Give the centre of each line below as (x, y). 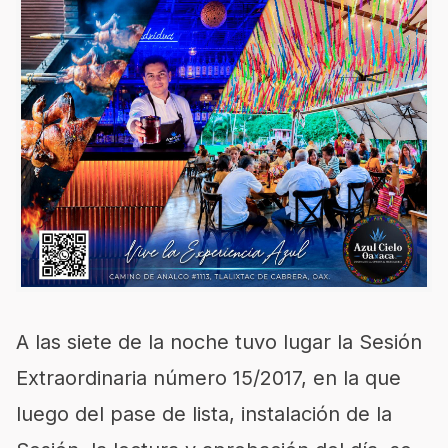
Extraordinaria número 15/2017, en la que (208, 378)
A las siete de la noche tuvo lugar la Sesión (219, 342)
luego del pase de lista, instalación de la (204, 414)
